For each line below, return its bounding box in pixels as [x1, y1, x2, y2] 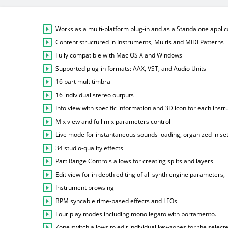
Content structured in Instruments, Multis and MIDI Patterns [55, 38, 224, 47]
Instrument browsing [55, 183, 114, 192]
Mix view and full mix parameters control [55, 117, 170, 126]
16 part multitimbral [55, 77, 112, 87]
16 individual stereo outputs [55, 91, 134, 100]
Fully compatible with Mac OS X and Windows [55, 51, 182, 60]
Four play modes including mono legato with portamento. [55, 210, 216, 219]
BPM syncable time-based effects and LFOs [55, 196, 177, 206]
